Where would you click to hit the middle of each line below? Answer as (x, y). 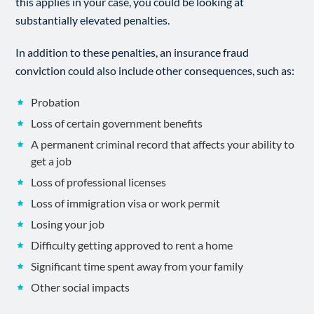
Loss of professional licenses (99, 182)
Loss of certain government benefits (117, 123)
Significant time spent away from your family (137, 266)
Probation (56, 102)
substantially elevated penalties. (93, 20)
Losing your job (68, 224)
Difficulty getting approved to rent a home (132, 245)
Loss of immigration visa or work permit (126, 203)
